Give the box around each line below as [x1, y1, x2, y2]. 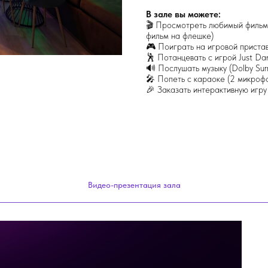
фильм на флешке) [146, 31, 214, 42]
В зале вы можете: [146, 9, 221, 20]
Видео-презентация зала [87, 180, 181, 190]
